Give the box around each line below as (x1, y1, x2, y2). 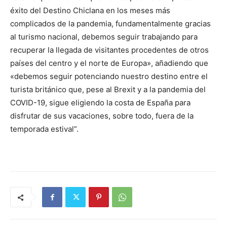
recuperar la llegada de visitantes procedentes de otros (10, 45, 209, 55)
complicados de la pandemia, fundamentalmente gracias (10, 19, 211, 29)
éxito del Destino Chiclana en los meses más (10, 6, 170, 16)
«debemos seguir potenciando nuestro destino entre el (10, 71, 208, 82)
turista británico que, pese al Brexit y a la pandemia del (10, 85, 206, 95)
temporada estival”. (10, 124, 79, 134)
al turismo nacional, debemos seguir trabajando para (10, 32, 198, 42)
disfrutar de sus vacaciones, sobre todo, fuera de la (10, 111, 194, 121)
